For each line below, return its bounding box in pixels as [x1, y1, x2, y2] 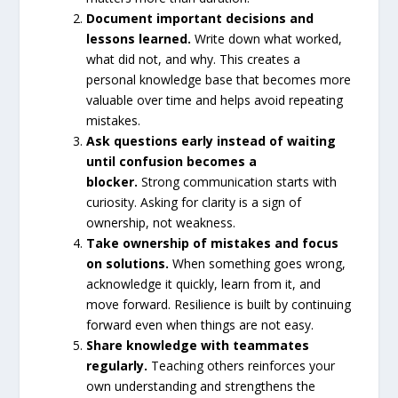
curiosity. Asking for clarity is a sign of [86, 194, 302, 211]
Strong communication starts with [138, 173, 338, 191]
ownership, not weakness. [86, 214, 236, 232]
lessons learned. [86, 30, 192, 48]
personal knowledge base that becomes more [86, 71, 352, 89]
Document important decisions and [86, 10, 314, 28]
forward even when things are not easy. [86, 316, 314, 334]
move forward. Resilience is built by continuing [86, 296, 352, 314]
